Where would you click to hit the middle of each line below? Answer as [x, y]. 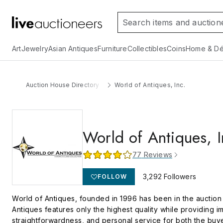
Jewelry [35, 49]
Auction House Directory [63, 85]
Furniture [112, 49]
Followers [179, 176]
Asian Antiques [73, 49]
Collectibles [147, 49]
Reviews [157, 155]
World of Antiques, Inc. [150, 85]
